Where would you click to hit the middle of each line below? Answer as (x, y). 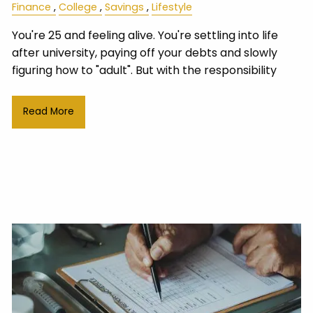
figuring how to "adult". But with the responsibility (145, 70)
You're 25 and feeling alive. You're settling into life (145, 35)
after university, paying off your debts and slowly (145, 52)
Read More (48, 112)
